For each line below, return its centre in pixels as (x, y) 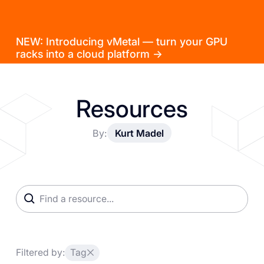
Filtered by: (40, 253)
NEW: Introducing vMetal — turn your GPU (121, 41)
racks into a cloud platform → (89, 54)
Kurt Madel (139, 133)
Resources (132, 109)
